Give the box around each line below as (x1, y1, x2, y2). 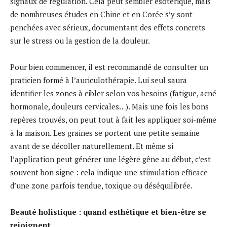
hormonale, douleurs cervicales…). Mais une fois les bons (10, 101, 209, 111)
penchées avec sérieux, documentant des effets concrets (10, 22, 205, 32)
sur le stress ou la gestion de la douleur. (10, 35, 150, 46)
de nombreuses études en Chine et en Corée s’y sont (10, 9, 193, 19)
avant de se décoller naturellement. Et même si (10, 140, 173, 151)
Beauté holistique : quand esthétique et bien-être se (10, 206, 206, 217)
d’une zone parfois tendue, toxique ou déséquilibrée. (10, 180, 193, 191)
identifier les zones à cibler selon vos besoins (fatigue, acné (10, 88, 216, 98)
